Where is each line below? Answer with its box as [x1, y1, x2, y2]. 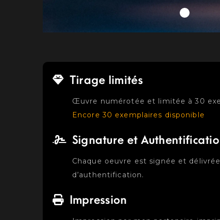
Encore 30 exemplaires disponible [72, 110, 205, 119]
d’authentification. [72, 170, 144, 179]
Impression [66, 193, 127, 207]
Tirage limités [66, 74, 143, 87]
